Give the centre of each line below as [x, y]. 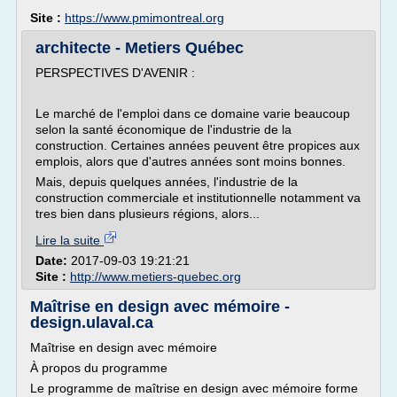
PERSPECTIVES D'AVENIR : [115, 73]
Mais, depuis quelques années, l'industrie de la [167, 182]
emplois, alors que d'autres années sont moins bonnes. [191, 161]
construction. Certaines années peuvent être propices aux [198, 145]
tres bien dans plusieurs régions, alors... [148, 214]
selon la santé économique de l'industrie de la [163, 129]
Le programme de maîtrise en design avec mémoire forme [194, 388]
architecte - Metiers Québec [140, 48]
